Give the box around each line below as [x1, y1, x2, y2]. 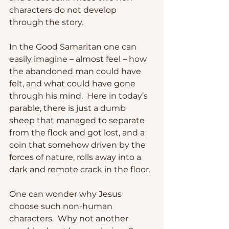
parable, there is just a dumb [9, 103, 128, 113]
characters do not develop [9, 5, 119, 15]
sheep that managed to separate [9, 115, 147, 125]
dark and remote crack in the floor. [9, 164, 154, 174]
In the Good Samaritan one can [9, 41, 139, 52]
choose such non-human [9, 201, 114, 211]
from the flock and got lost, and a [9, 127, 147, 138]
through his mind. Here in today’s [9, 90, 150, 101]
